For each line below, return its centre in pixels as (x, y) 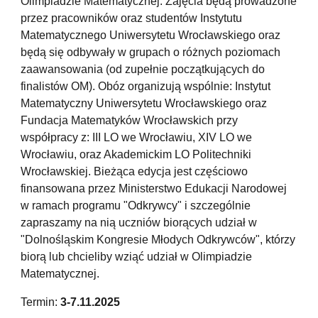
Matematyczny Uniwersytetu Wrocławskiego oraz (144, 103)
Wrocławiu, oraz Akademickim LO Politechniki (136, 154)
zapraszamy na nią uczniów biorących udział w (139, 223)
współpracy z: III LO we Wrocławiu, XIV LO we (137, 137)
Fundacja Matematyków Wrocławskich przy (130, 120)
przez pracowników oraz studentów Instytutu (132, 18)
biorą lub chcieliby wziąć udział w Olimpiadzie (137, 257)
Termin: (41, 302)
